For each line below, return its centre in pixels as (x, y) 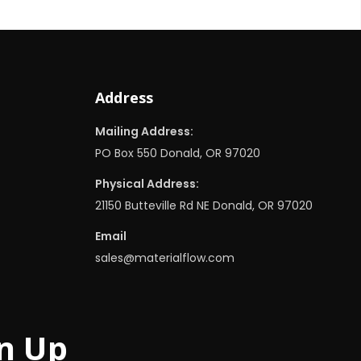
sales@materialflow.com (164, 258)
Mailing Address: (144, 132)
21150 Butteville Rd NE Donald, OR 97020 (203, 206)
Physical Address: (147, 184)
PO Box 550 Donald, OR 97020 (177, 154)
